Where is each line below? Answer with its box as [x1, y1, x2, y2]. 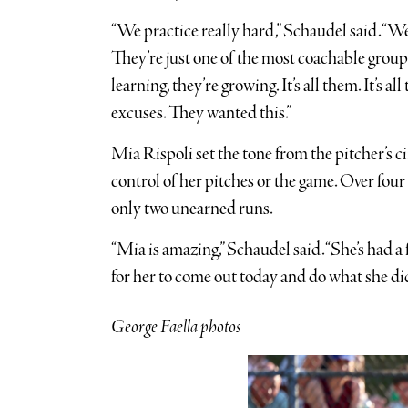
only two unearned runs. [110, 196, 275, 221]
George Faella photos [110, 314, 241, 340]
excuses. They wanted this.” [110, 100, 291, 126]
